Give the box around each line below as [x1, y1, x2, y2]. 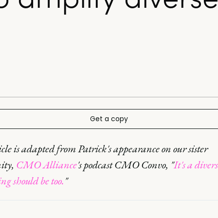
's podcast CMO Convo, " [76, 158, 174, 172]
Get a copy [90, 114, 128, 124]
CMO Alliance [16, 158, 77, 172]
